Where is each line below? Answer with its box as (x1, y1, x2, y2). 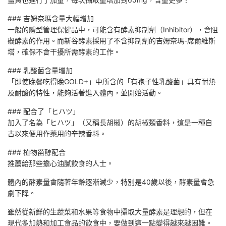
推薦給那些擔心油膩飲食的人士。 (8, 158, 114, 167)
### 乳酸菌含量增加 (8, 66, 73, 75)
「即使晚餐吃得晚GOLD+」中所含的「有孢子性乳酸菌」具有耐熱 (8, 77, 215, 86)
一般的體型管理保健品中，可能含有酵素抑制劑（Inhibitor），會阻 (8, 25, 218, 34)
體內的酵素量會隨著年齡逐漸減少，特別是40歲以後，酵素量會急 (8, 177, 214, 186)
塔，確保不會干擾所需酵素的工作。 (8, 47, 121, 56)
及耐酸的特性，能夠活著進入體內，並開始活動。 (8, 88, 163, 97)
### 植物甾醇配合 (8, 147, 66, 156)
